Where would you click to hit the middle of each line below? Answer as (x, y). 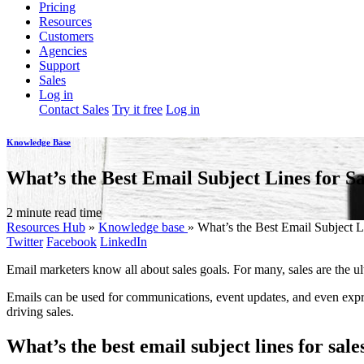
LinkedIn (123, 241)
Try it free (137, 109)
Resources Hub (46, 227)
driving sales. (40, 311)
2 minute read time (54, 212)
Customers (66, 36)
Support (59, 65)
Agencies (63, 50)
